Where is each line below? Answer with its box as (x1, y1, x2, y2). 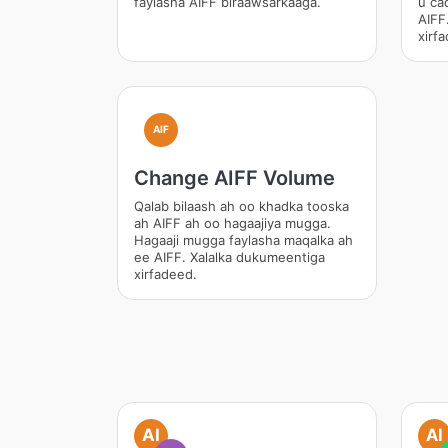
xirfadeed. (134, 266, 197, 282)
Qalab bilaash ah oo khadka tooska (134, 198, 349, 214)
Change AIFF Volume (134, 166, 335, 190)
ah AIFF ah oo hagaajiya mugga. (134, 215, 331, 231)
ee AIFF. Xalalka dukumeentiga (134, 249, 325, 265)
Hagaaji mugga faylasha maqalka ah (134, 232, 353, 248)
